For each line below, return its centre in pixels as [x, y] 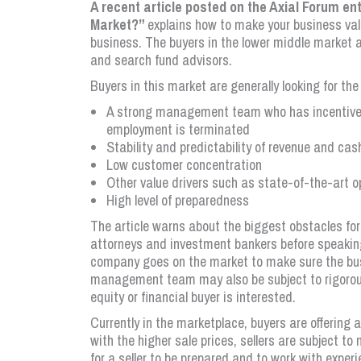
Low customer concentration [184, 165]
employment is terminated [178, 129]
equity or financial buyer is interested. [193, 297]
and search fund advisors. [161, 60]
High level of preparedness [178, 200]
